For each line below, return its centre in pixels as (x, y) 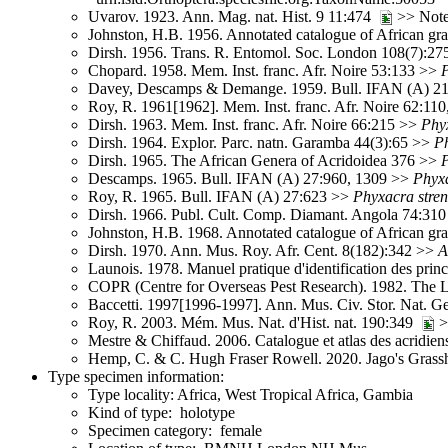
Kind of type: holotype (161, 412)
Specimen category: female (175, 430)
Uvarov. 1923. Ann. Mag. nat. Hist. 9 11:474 (233, 16)
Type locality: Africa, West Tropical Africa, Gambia (250, 394)
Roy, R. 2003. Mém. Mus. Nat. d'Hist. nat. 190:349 (254, 322)
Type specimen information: (136, 376)
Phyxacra (383, 196)
